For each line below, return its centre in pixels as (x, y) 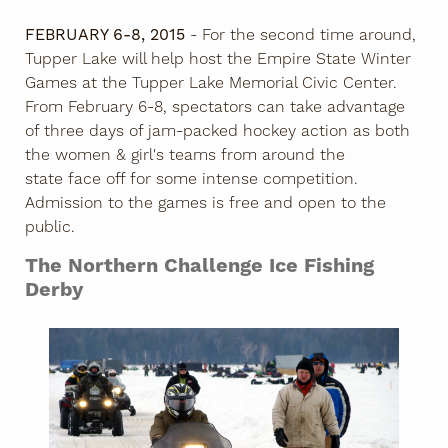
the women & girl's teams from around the (185, 154)
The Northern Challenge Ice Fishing (199, 266)
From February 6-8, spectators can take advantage (215, 106)
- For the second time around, (303, 34)
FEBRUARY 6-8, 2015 (107, 34)
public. (52, 226)
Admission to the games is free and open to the (205, 202)
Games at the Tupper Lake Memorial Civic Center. (211, 82)
